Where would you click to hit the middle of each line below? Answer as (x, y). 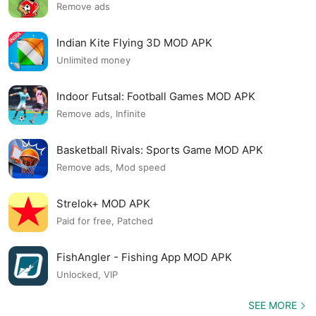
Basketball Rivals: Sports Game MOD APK (160, 150)
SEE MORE (273, 305)
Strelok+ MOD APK (103, 203)
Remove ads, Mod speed (111, 168)
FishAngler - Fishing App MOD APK (144, 257)
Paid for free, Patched (105, 221)
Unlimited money (93, 60)
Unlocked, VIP (87, 275)
